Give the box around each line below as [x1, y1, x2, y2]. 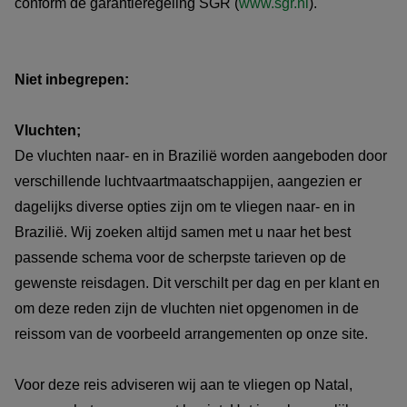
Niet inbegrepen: [15, 72, 133, 88]
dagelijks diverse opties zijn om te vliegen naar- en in [15, 199, 355, 215]
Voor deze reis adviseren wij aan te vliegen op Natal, [15, 377, 352, 393]
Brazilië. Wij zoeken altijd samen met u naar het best [15, 224, 351, 241]
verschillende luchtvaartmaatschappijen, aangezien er [15, 174, 362, 190]
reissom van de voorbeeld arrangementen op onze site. [15, 326, 368, 342]
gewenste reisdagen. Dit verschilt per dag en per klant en [15, 275, 380, 292]
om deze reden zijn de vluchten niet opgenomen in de [15, 301, 359, 317]
